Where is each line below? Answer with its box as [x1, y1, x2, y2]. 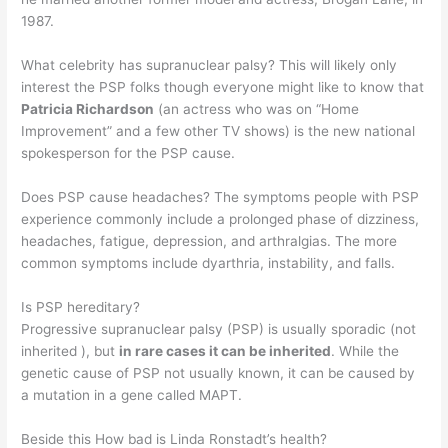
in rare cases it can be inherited [119, 342, 332, 359]
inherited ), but [21, 342, 120, 359]
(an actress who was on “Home [154, 101, 360, 117]
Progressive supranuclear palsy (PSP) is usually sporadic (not [21, 320, 417, 337]
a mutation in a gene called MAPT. [21, 386, 243, 403]
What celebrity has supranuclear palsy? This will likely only [21, 57, 398, 73]
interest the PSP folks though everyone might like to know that [21, 79, 425, 95]
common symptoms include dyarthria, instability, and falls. [21, 254, 396, 271]
